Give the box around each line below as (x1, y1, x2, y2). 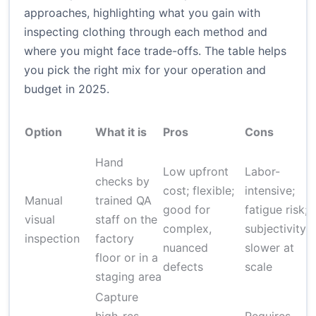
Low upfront (163, 164, 229, 179)
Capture (95, 290, 138, 305)
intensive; (245, 183, 295, 198)
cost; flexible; (163, 183, 234, 198)
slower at (245, 241, 294, 255)
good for (163, 202, 210, 217)
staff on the (95, 212, 157, 227)
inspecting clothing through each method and (24, 25, 267, 39)
